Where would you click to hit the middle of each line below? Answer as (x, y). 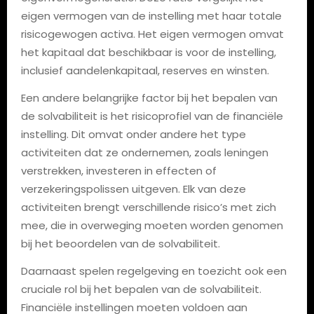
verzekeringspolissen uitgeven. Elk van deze (133, 189)
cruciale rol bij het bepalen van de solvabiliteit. (141, 289)
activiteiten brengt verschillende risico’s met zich (148, 207)
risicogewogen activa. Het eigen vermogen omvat (152, 34)
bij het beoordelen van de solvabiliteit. (120, 243)
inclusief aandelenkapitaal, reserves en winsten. (145, 70)
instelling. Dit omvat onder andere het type (133, 134)
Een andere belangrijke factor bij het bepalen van (149, 97)
